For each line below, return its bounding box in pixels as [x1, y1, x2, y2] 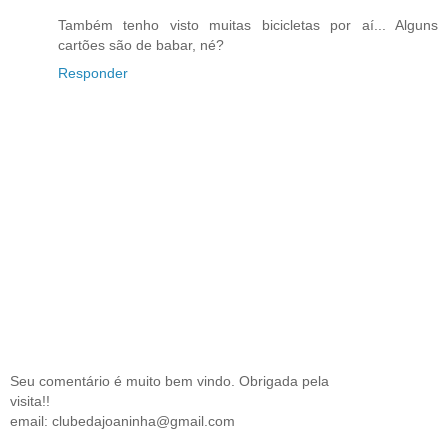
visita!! [10, 392, 50, 409]
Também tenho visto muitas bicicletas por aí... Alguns [58, 16, 438, 33]
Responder [58, 64, 128, 81]
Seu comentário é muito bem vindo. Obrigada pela [10, 372, 329, 389]
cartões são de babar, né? [58, 36, 224, 53]
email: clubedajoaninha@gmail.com [10, 412, 235, 429]
